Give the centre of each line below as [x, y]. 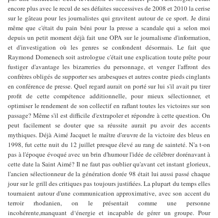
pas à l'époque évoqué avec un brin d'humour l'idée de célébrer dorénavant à [109, 154]
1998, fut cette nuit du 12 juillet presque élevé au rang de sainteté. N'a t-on [109, 145]
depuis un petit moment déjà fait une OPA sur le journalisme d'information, [109, 38]
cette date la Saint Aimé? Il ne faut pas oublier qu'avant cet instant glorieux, [109, 164]
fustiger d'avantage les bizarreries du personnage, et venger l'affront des [109, 67]
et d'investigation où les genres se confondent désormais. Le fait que [109, 47]
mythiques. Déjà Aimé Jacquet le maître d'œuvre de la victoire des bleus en [109, 135]
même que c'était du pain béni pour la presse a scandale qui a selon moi [109, 28]
